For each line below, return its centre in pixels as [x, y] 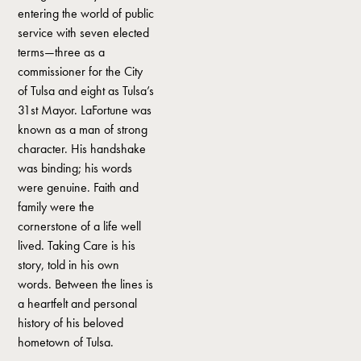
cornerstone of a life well [80, 226]
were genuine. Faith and [79, 187]
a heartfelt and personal [78, 303]
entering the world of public [86, 13]
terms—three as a [62, 52]
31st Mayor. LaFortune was [85, 110]
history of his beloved [71, 322]
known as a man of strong [83, 129]
